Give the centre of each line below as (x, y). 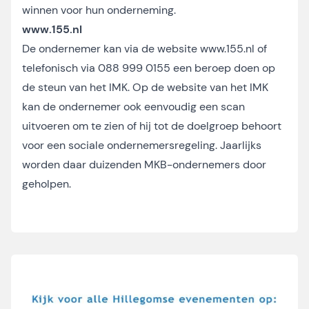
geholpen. (47, 184)
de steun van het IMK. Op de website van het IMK (145, 87)
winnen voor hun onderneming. (99, 10)
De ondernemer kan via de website (111, 49)
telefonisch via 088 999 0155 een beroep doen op (149, 68)
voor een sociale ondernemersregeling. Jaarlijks (142, 145)
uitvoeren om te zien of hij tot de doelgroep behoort (152, 126)
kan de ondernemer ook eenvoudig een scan (133, 107)
